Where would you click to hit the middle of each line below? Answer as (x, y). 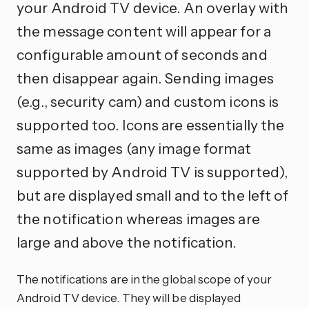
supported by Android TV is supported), (152, 171)
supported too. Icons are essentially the (151, 124)
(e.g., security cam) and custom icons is (148, 101)
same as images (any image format (134, 148)
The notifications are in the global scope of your (144, 279)
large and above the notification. (127, 242)
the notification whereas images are (138, 218)
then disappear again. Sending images (145, 78)
